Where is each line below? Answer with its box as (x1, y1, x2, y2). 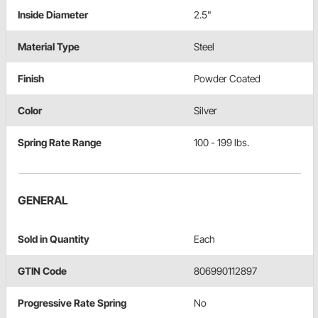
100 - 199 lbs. (194, 136, 249, 148)
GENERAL (18, 192, 68, 207)
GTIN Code (18, 264, 67, 277)
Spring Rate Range (18, 136, 102, 148)
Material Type (18, 40, 79, 53)
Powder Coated (194, 72, 261, 84)
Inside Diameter (18, 8, 88, 21)
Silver (194, 104, 217, 116)
